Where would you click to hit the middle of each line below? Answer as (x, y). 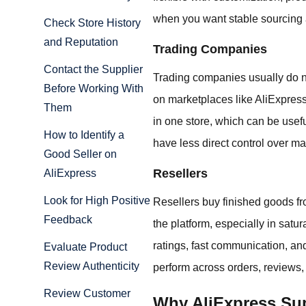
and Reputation (81, 42)
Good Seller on (80, 154)
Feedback (68, 220)
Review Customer (87, 294)
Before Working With (94, 89)
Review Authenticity (92, 266)
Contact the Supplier (93, 70)
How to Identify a (84, 135)
